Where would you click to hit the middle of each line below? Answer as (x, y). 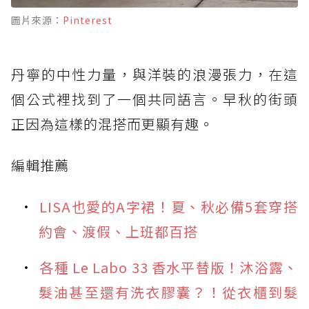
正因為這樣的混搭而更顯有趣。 (112, 124)
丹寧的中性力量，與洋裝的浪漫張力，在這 (154, 74)
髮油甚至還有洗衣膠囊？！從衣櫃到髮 (168, 292)
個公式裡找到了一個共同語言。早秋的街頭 (154, 99)
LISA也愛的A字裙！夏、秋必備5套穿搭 (169, 207)
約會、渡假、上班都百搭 (118, 232)
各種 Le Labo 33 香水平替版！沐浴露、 (169, 268)
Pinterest (88, 20)
